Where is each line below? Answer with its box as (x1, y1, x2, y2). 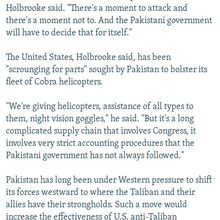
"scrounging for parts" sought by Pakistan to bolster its (6, 65, 207, 75)
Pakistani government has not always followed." (6, 151, 184, 161)
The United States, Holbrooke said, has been (6, 53, 171, 63)
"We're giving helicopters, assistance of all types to (6, 102, 193, 112)
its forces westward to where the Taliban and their (6, 188, 195, 198)
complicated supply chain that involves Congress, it (6, 127, 196, 137)
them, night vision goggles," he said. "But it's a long (6, 114, 194, 124)
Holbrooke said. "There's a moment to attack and (6, 4, 188, 14)
